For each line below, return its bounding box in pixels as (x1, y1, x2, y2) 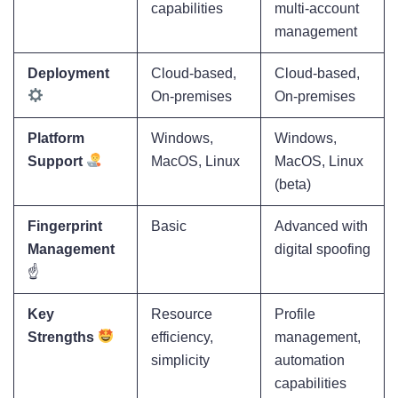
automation (275, 352, 345, 368)
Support (28, 153, 83, 169)
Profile (275, 306, 315, 322)
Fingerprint (28, 218, 102, 234)
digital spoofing (275, 241, 370, 257)
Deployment (28, 65, 109, 81)
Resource (151, 306, 212, 322)
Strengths (28, 329, 94, 345)
